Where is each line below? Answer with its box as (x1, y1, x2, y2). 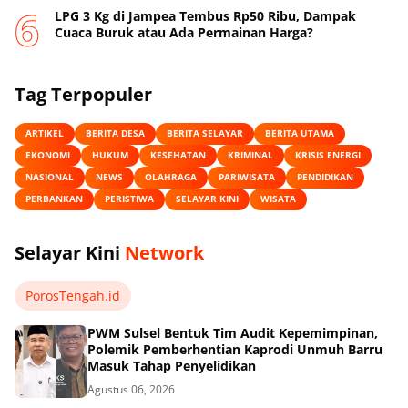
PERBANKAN (25, 192, 83, 206)
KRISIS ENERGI (295, 148, 361, 162)
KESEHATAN (150, 148, 206, 162)
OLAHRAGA (145, 170, 197, 184)
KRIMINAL (228, 148, 273, 162)
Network (125, 240, 204, 265)
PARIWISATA (219, 170, 275, 184)
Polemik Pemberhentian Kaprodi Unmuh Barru (87, 340, 382, 358)
